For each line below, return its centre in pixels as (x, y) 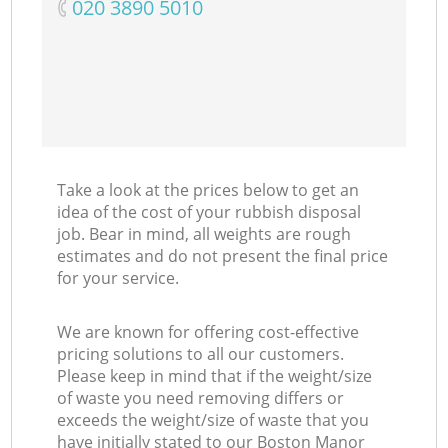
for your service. (118, 278)
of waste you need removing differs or (201, 398)
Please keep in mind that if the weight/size (215, 376)
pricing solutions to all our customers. (201, 354)
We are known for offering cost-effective (208, 332)
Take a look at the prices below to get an (208, 190)
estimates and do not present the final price (223, 256)
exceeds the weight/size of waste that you (213, 420)
